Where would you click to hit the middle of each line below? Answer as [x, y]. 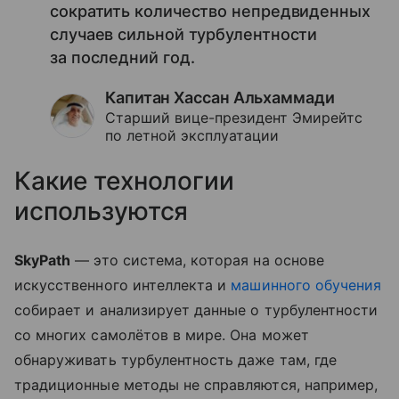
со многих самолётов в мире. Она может [162, 335]
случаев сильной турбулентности [184, 35]
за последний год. [122, 58]
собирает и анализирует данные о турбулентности [196, 310]
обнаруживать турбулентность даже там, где [175, 360]
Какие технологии [124, 181]
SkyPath [43, 261]
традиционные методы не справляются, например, [196, 385]
